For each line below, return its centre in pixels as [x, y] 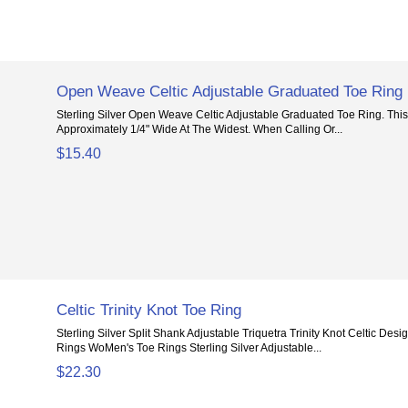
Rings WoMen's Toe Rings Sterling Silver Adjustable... [189, 348]
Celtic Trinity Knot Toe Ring [149, 310]
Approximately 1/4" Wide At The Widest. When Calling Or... [200, 129]
